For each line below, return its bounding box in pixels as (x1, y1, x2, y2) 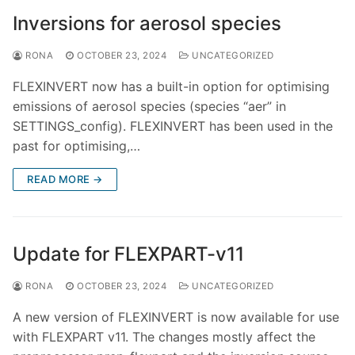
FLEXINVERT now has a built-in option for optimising (13, 78, 330, 95)
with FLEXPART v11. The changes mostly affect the (13, 329, 315, 345)
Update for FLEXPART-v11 (13, 242, 244, 266)
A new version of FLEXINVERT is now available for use (13, 309, 339, 326)
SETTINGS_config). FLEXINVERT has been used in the (13, 118, 333, 135)
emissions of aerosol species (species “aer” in (13, 98, 286, 115)
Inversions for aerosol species (13, 12, 281, 36)
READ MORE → (27, 173, 103, 186)
